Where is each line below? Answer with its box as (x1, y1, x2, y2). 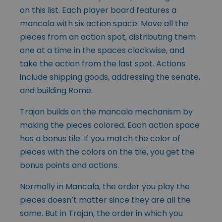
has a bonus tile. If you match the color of (20, 132, 180, 144)
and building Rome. (20, 84, 93, 96)
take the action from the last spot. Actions (20, 57, 185, 69)
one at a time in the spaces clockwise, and (20, 44, 184, 56)
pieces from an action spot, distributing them (20, 31, 196, 43)
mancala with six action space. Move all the (20, 17, 188, 29)
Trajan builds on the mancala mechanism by (20, 106, 193, 117)
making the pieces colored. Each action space (20, 119, 200, 131)
